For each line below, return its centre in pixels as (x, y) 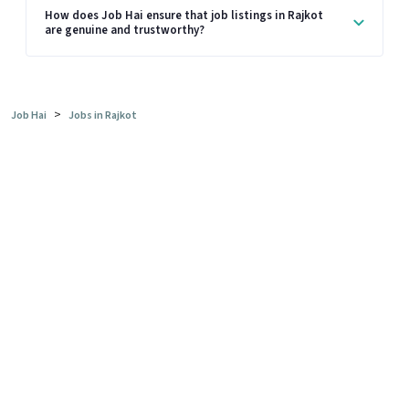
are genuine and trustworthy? (125, 30)
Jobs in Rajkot (103, 116)
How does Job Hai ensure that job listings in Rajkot (184, 15)
